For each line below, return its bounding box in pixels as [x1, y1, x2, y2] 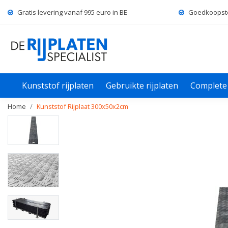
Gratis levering [17, 8, 63, 17]
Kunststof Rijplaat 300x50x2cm [37, 102, 128, 111]
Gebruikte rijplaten [106, 80, 178, 91]
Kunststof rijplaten [22, 80, 94, 91]
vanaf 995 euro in [63, 8, 120, 17]
